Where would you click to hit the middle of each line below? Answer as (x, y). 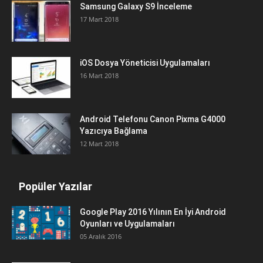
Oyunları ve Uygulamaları (127, 224)
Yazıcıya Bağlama (114, 131)
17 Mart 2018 (99, 19)
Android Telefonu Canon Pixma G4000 (153, 119)
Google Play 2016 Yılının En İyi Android (153, 212)
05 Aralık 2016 (101, 237)
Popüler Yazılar (55, 187)
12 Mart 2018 (99, 144)
